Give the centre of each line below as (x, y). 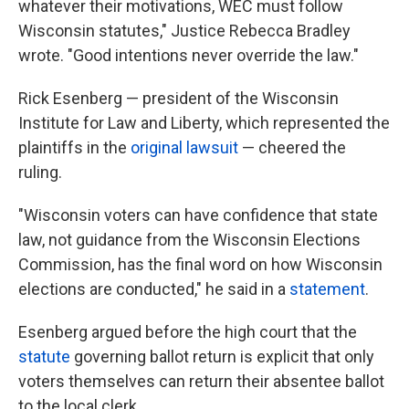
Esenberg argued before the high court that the (188, 332)
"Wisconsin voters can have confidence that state (198, 215)
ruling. (40, 173)
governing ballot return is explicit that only (222, 357)
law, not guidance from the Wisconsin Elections (189, 240)
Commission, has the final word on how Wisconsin (200, 265)
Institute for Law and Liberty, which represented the (204, 123)
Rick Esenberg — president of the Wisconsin (178, 99)
